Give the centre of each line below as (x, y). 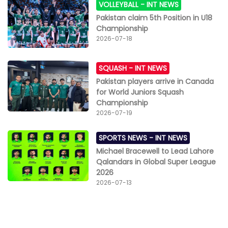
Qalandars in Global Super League (156, 162)
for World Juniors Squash (140, 92)
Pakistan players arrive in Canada (155, 81)
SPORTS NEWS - (127, 138)
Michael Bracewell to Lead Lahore (155, 151)
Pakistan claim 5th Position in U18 (154, 18)
